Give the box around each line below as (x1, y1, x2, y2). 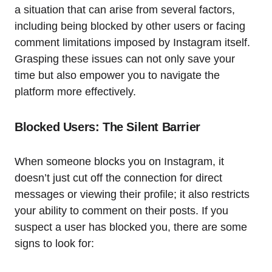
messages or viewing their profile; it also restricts (15, 188, 250, 200)
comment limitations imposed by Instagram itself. (15, 36, 250, 49)
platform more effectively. (15, 85, 136, 98)
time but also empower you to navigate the (15, 69, 220, 81)
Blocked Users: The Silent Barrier (15, 120, 200, 134)
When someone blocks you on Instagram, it (15, 155, 224, 168)
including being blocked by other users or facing (15, 19, 245, 32)
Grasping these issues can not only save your (15, 52, 235, 65)
